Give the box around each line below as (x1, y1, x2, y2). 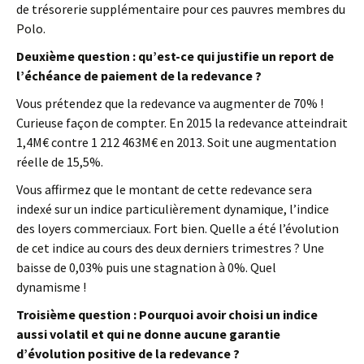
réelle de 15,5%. (16, 154, 103, 170)
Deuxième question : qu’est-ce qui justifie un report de (16, 48, 334, 64)
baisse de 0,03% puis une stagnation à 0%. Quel (16, 259, 276, 275)
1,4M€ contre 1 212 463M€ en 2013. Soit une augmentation (16, 134, 336, 150)
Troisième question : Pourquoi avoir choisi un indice (16, 306, 318, 323)
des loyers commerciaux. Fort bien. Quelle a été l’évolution (16, 220, 339, 236)
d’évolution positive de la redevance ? (16, 345, 240, 362)
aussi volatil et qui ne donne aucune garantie (16, 326, 280, 342)
